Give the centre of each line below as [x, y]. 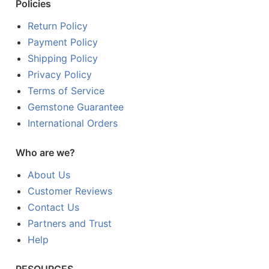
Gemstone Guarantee [76, 107]
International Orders [73, 123]
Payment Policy [63, 42]
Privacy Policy [60, 74]
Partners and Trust [70, 223]
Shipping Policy [63, 58]
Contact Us [54, 207]
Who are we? [45, 152]
